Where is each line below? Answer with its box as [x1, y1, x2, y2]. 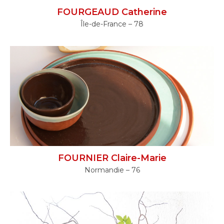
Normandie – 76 [84, 165, 140, 174]
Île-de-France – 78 [80, 19, 143, 29]
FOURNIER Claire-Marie [57, 152, 166, 163]
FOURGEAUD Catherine [57, 6, 167, 18]
